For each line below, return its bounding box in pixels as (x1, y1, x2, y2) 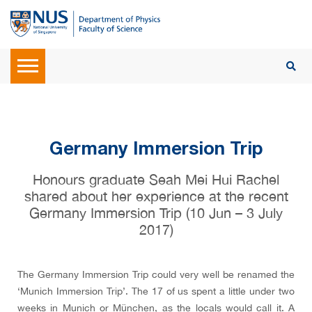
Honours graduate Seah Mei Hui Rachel (33, 171, 279, 187)
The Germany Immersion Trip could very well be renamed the (17, 269, 295, 280)
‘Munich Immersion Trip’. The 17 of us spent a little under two (17, 286, 295, 297)
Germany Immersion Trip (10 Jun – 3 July (29, 205, 283, 221)
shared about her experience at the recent (24, 188, 288, 204)
